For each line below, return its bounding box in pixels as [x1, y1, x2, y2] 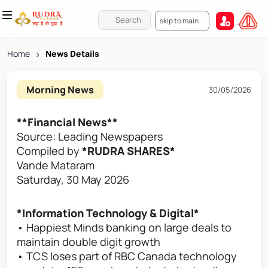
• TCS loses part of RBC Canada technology [17, 249, 237, 264]
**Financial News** [17, 115, 118, 130]
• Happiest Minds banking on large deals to [17, 220, 232, 235]
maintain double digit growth [17, 234, 160, 249]
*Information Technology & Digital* [17, 206, 199, 221]
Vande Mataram [17, 158, 95, 173]
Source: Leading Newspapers [17, 129, 163, 144]
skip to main [159, 16, 199, 26]
